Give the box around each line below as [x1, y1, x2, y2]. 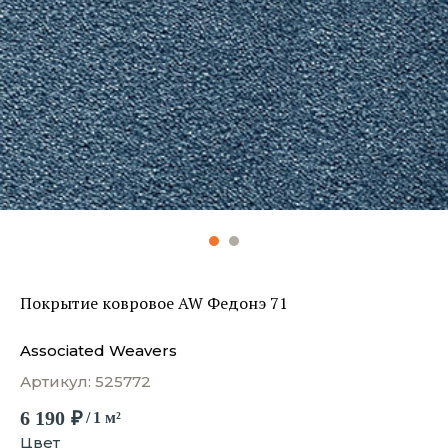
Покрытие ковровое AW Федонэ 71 [20, 292, 288, 314]
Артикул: [20, 372, 95, 391]
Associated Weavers [20, 341, 177, 360]
